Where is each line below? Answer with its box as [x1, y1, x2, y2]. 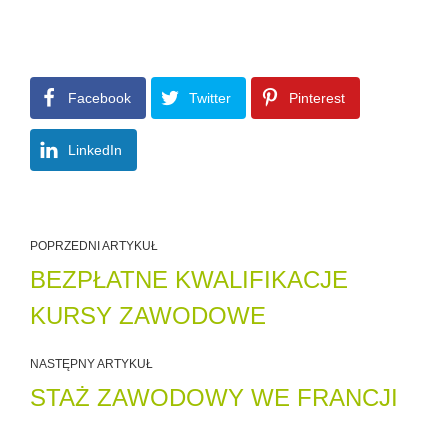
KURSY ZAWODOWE [30, 301, 266, 329]
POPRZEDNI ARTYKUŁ [30, 238, 158, 253]
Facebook [68, 89, 131, 106]
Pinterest [289, 89, 345, 106]
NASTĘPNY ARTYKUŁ [30, 356, 153, 371]
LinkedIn [68, 141, 122, 158]
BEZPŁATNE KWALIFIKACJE [30, 265, 348, 293]
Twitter [189, 89, 231, 106]
